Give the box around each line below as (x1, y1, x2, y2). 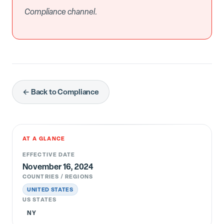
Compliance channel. (24, 6, 97, 17)
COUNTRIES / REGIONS (22, 172, 93, 180)
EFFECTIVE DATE (22, 150, 75, 158)
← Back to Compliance (22, 86, 99, 97)
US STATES (22, 195, 56, 203)
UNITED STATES (27, 185, 73, 193)
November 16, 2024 (22, 161, 93, 172)
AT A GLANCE (22, 134, 65, 142)
